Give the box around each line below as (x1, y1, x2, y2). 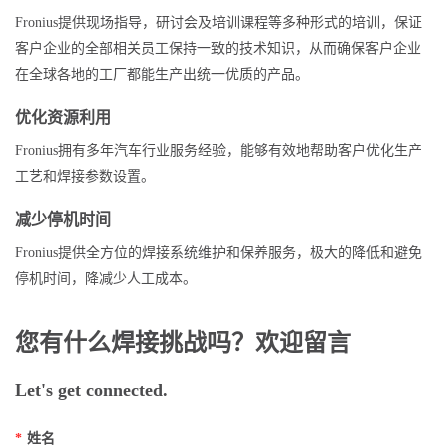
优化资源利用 (15, 109, 111, 127)
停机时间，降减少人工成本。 (15, 271, 197, 287)
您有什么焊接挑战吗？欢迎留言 (15, 330, 351, 357)
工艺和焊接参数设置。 (15, 169, 155, 185)
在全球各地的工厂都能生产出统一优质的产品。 (15, 67, 309, 83)
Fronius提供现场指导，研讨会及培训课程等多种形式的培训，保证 (15, 15, 422, 31)
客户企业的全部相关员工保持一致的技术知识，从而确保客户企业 (15, 41, 421, 57)
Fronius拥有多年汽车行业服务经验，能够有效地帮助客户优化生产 (15, 143, 422, 159)
